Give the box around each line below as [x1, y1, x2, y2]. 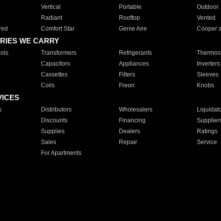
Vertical [40, 3, 61, 10]
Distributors [40, 106, 72, 113]
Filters [118, 71, 135, 78]
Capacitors [40, 60, 70, 67]
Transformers [40, 49, 76, 56]
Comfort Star [40, 25, 74, 32]
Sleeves [196, 71, 219, 78]
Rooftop [118, 14, 140, 21]
